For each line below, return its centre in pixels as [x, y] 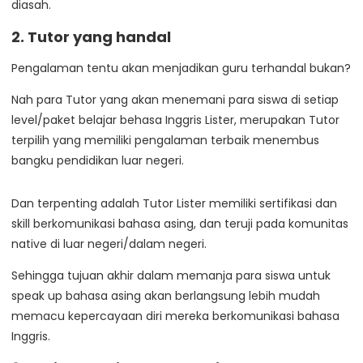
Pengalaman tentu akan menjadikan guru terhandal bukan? [181, 68]
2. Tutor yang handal [91, 37]
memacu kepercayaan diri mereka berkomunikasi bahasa [175, 316]
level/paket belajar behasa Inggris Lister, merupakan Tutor [175, 120]
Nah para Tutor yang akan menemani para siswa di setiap [175, 100]
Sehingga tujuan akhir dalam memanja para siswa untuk [171, 276]
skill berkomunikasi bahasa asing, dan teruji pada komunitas [180, 224]
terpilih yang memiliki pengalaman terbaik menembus [165, 141]
